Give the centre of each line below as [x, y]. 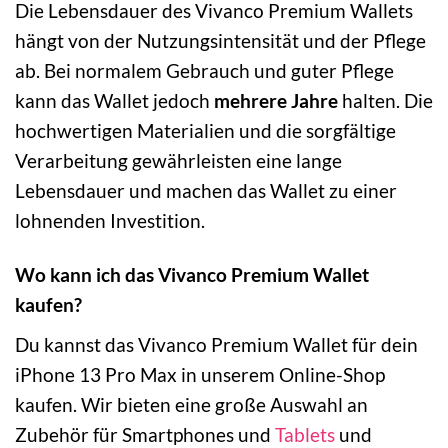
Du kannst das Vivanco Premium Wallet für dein [216, 345]
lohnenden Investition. [110, 220]
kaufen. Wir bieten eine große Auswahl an [191, 405]
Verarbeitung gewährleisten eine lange [178, 160]
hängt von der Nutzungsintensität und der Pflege [220, 40]
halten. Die [385, 100]
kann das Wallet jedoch [114, 100]
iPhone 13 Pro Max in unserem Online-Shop [200, 375]
